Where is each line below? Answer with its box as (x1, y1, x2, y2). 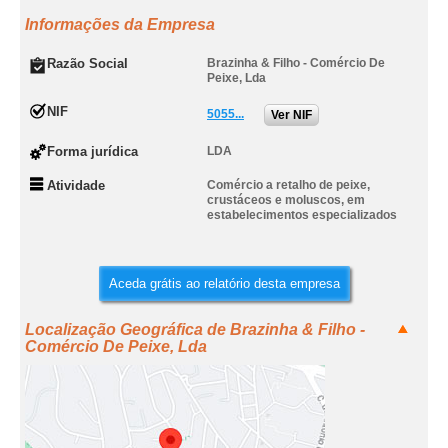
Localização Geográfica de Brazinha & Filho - (25, 321, 365, 338)
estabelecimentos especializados (207, 208, 397, 222)
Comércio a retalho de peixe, (207, 178, 370, 192)
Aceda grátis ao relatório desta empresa (108, 276, 340, 291)
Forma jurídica (47, 144, 138, 159)
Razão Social (47, 56, 128, 71)
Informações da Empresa (25, 16, 215, 33)
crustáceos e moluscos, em (207, 193, 365, 207)
